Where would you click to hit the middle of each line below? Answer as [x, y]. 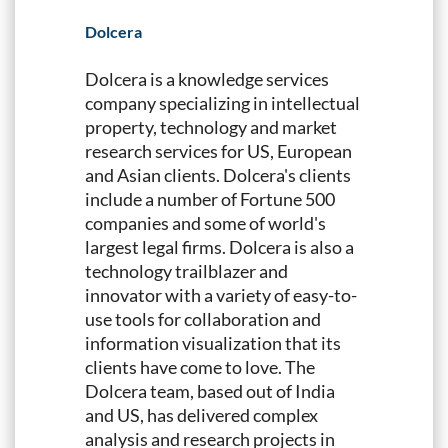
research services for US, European [218, 150]
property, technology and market [211, 126]
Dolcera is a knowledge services [207, 78]
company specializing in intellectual [222, 102]
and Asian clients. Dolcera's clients [218, 174]
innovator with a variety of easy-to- [221, 294]
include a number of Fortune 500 [210, 198]
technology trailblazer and [186, 270]
